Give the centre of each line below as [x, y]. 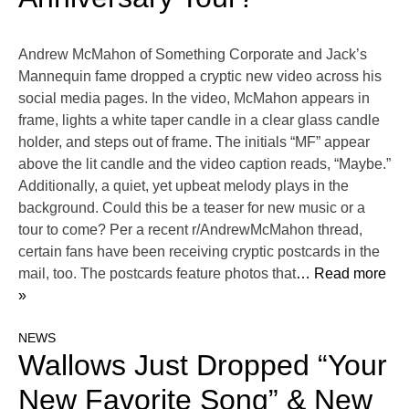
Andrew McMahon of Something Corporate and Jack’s [193, 55]
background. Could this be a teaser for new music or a [192, 208]
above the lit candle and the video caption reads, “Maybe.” [204, 164]
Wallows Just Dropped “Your [203, 366]
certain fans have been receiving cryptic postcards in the [199, 252]
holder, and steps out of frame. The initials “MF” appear [194, 142]
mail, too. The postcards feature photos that [157, 274]
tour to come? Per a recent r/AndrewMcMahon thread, [190, 230]
